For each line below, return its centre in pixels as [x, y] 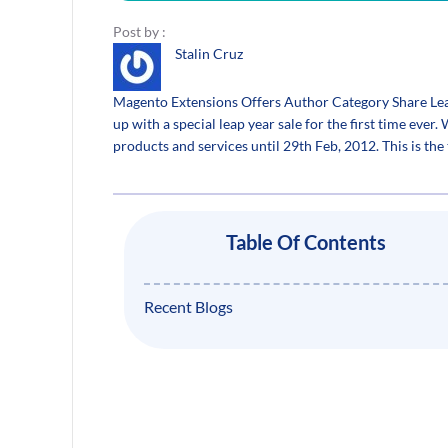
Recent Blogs [188, 307]
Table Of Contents [306, 242]
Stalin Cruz [209, 53]
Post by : [139, 31]
